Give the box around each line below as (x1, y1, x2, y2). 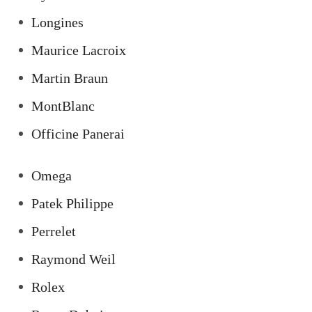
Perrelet (31, 224, 76, 239)
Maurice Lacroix (31, 42, 126, 58)
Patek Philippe (31, 196, 114, 211)
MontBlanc (31, 98, 95, 114)
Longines (31, 15, 84, 30)
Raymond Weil (31, 251, 116, 267)
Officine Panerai (31, 126, 125, 141)
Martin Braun (31, 70, 108, 86)
